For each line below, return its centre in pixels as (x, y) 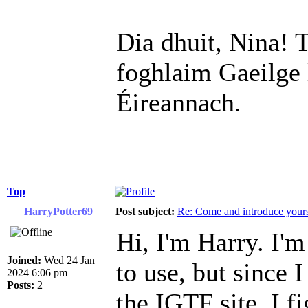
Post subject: (145, 212)
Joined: (24, 261)
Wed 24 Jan (68, 261)
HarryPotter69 (58, 212)
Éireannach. (179, 103)
